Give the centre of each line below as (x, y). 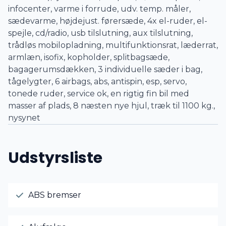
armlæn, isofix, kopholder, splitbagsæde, (89, 57)
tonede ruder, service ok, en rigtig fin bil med (99, 94)
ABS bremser (55, 195)
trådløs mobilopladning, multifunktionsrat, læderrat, (113, 45)
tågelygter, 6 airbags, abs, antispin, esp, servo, (97, 81)
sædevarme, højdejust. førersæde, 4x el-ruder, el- (108, 21)
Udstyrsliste (55, 158)
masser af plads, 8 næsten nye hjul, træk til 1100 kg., (111, 106)
